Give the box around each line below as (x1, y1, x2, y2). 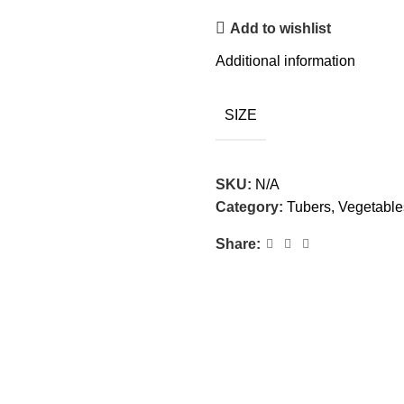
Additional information (216, 53, 355, 69)
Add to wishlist (230, 20, 332, 36)
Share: (216, 236, 261, 252)
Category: (216, 199, 283, 215)
